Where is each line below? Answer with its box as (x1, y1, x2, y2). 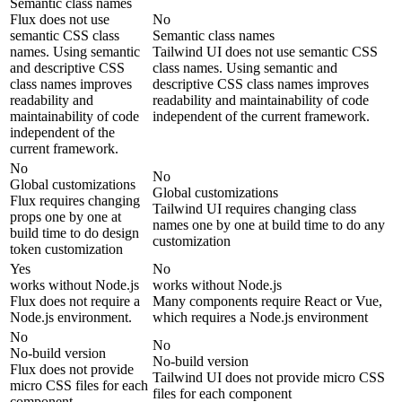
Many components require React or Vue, (153, 293, 382, 310)
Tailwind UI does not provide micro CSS (153, 370, 385, 386)
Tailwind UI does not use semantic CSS (153, 44, 378, 60)
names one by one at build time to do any (153, 217, 385, 233)
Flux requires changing (10, 193, 140, 209)
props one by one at (10, 209, 121, 225)
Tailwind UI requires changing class (153, 201, 356, 217)
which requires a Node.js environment (153, 310, 368, 326)
